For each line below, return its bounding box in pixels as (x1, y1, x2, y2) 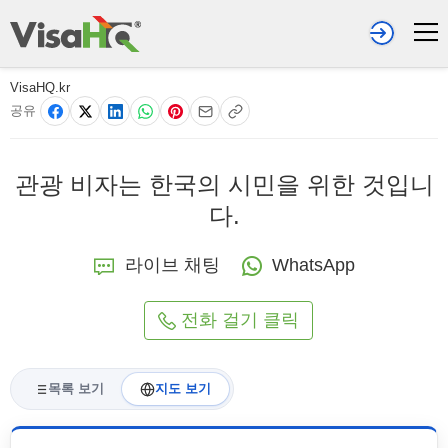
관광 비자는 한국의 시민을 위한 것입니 (14, 171, 434, 198)
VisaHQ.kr (10, 80, 70, 95)
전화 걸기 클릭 (180, 310, 299, 330)
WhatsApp (271, 255, 355, 275)
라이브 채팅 (124, 255, 220, 275)
